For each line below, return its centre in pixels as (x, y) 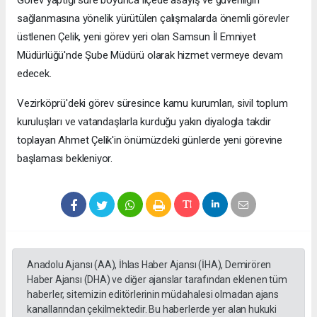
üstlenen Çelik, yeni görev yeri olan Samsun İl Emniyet (137, 37)
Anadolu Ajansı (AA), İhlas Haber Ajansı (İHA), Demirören (149, 265)
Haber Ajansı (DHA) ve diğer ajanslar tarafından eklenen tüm (157, 280)
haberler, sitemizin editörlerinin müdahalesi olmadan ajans (153, 295)
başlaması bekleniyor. (65, 159)
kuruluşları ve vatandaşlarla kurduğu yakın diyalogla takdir (144, 122)
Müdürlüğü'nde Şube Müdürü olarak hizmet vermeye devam (150, 56)
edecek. (34, 74)
